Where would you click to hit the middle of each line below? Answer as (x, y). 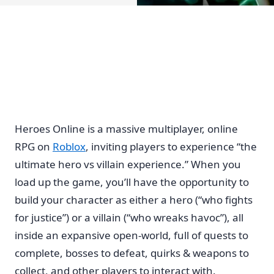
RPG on (34, 146)
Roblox (69, 146)
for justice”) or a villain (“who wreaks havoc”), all (129, 217)
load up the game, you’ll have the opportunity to (132, 182)
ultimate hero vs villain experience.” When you (128, 164)
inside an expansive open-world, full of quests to (131, 235)
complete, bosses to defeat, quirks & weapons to (132, 253)
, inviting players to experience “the (171, 146)
